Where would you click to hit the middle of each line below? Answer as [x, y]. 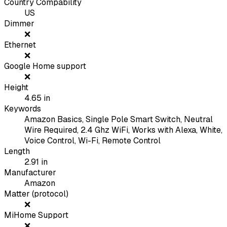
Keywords [23, 109]
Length [17, 152]
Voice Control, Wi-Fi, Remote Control [92, 141]
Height [16, 88]
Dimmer [19, 24]
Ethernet [20, 45]
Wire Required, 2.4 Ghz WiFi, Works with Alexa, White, [123, 130]
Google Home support [45, 66]
